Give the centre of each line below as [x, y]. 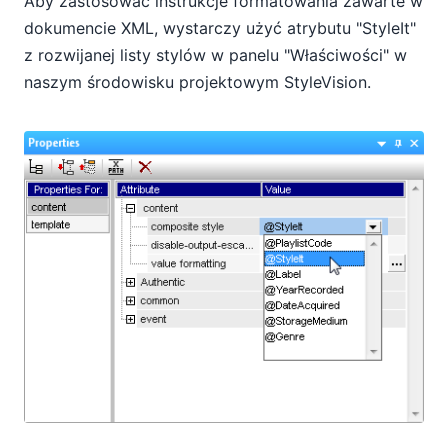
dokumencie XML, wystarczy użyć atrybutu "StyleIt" [220, 28]
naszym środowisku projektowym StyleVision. [197, 82]
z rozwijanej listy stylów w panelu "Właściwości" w [215, 55]
